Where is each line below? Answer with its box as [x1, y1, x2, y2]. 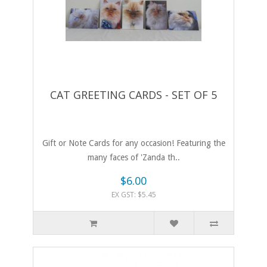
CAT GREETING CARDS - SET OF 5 [50, 88, 217, 103]
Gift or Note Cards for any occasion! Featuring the [42, 138, 225, 148]
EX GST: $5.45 [111, 190, 156, 200]
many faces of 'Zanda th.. [87, 153, 180, 163]
